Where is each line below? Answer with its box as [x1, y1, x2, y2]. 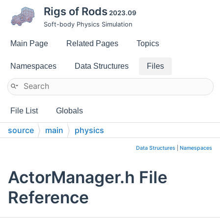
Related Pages [66, 39, 118, 48]
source [8, 125, 34, 135]
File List [10, 107, 38, 115]
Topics [137, 39, 159, 48]
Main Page [10, 39, 48, 48]
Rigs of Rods [44, 5, 108, 18]
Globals [56, 107, 83, 115]
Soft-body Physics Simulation [44, 21, 132, 28]
